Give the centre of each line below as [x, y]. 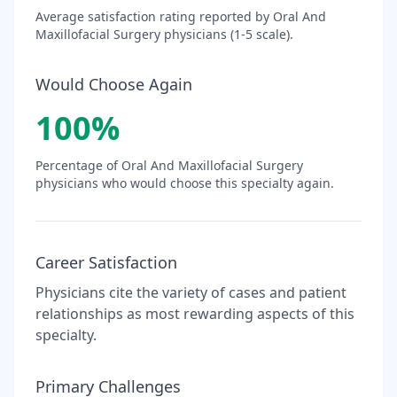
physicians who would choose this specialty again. [185, 183]
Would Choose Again [114, 84]
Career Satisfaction [106, 262]
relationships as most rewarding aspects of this [195, 314]
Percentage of [78, 165]
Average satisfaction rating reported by [154, 16]
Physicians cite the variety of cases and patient [191, 292]
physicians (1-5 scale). [227, 34]
